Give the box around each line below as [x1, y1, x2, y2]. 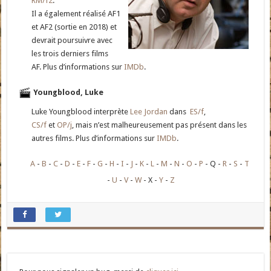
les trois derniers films [31, 49, 109, 59]
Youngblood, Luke [33, 88, 104, 97]
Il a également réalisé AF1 [31, 9, 121, 19]
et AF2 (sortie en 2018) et [31, 22, 117, 32]
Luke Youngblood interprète [31, 107, 131, 117]
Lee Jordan [130, 107, 168, 117]
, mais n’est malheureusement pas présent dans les [72, 120, 247, 130]
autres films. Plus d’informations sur [31, 134, 157, 143]
